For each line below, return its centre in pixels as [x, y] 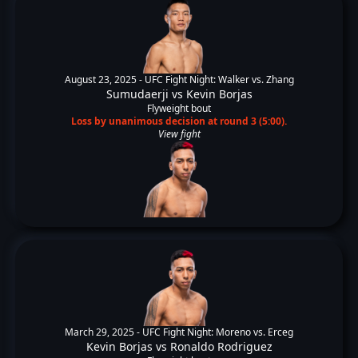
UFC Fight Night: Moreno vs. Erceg [218, 332]
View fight [179, 134]
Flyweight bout [179, 108]
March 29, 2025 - [103, 332]
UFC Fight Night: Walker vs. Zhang [219, 80]
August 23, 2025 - [104, 80]
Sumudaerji [137, 94]
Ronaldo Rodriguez [221, 346]
